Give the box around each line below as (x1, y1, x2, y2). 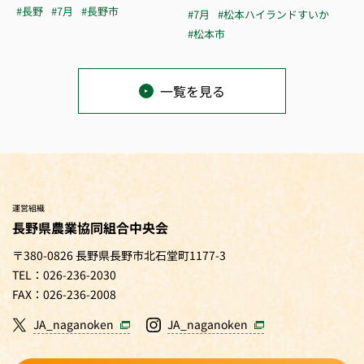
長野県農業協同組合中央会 (12, 217, 168, 237)
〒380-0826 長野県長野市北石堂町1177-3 (12, 246, 226, 263)
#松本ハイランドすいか (218, 6, 329, 22)
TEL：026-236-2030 (12, 266, 116, 283)
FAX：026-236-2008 (12, 285, 116, 302)
